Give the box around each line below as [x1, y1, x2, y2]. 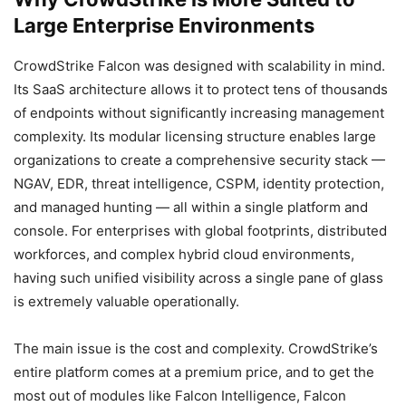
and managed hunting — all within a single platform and [14, 198, 368, 216]
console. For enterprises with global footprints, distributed [14, 221, 387, 239]
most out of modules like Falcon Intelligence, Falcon [14, 386, 346, 404]
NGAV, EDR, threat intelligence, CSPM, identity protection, [14, 174, 384, 192]
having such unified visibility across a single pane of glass [14, 268, 383, 286]
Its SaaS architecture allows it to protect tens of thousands [14, 80, 388, 98]
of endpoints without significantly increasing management [14, 103, 384, 121]
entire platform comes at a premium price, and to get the [14, 362, 374, 381]
